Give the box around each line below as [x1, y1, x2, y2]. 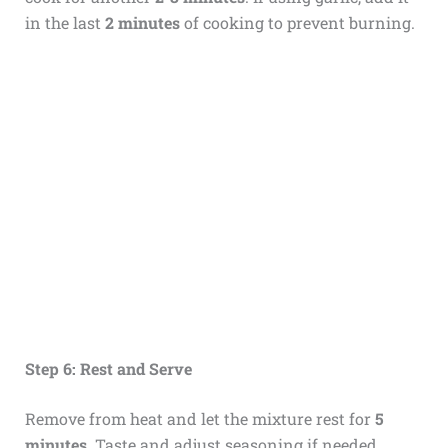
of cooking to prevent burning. [179, 11, 415, 33]
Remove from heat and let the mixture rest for [24, 408, 375, 430]
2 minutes [104, 11, 180, 33]
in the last [24, 11, 105, 33]
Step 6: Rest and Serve [24, 358, 192, 380]
